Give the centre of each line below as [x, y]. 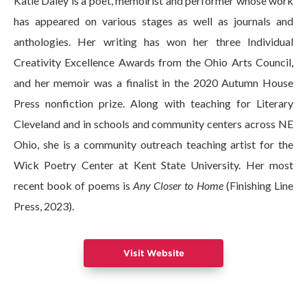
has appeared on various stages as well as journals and [153, 21]
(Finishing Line [258, 186]
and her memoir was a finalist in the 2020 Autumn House [153, 83]
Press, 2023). [44, 206]
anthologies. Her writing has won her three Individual [153, 42]
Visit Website [153, 253]
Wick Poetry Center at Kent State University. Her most [153, 165]
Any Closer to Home [178, 186]
